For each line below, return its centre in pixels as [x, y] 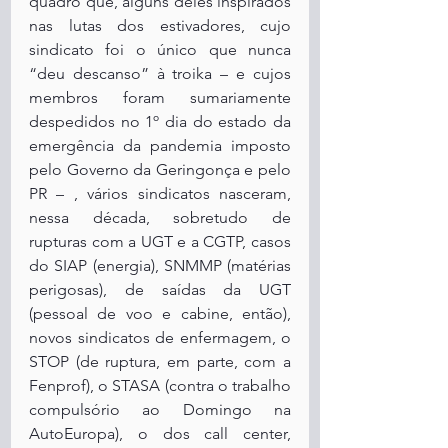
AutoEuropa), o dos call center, [160, 433]
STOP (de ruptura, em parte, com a [160, 361]
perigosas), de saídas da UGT [160, 289]
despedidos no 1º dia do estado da [160, 121]
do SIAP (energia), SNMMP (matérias [160, 265]
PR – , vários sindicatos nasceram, [160, 193]
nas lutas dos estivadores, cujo [160, 25]
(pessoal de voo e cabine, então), [160, 313]
